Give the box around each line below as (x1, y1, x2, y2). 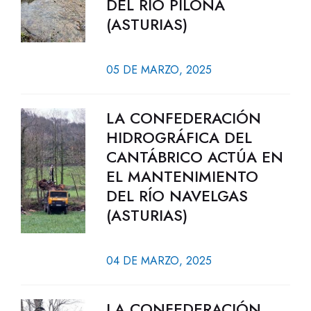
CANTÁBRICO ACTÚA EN (106, 146, 283, 168)
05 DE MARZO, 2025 (106, 62, 212, 78)
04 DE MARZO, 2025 (106, 253, 212, 269)
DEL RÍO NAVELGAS (106, 185, 248, 207)
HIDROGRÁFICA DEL (106, 126, 252, 149)
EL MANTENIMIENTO (106, 165, 258, 187)
